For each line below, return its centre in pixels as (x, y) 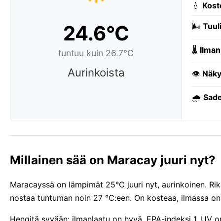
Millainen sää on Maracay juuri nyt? (113, 160)
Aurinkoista (96, 73)
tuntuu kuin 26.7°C (96, 53)
